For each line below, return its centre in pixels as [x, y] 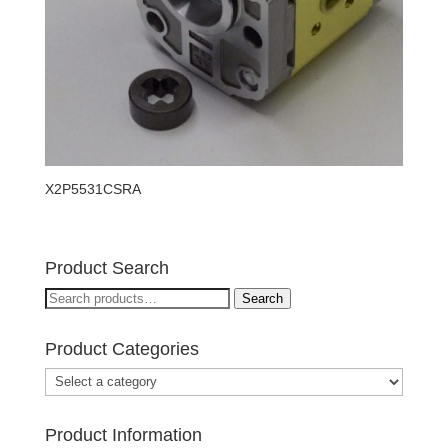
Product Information [123, 434]
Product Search [106, 267]
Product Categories [121, 348]
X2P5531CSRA [92, 189]
